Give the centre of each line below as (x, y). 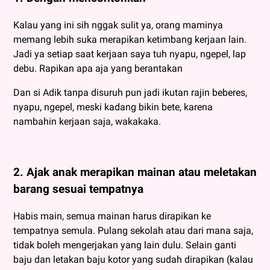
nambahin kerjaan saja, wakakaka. (87, 121)
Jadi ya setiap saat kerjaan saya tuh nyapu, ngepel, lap (130, 54)
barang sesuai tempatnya (78, 190)
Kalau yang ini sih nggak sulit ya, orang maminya (118, 25)
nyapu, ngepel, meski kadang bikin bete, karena (113, 107)
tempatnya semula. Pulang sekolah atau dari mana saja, (133, 230)
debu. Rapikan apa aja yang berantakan (98, 68)
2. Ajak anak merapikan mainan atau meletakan (135, 173)
